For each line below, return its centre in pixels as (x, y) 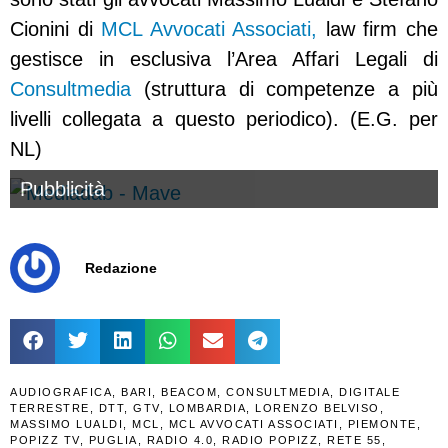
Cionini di (56, 29)
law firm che (378, 29)
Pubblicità (62, 189)
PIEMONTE (382, 423)
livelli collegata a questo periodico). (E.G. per (224, 119)
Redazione (121, 268)
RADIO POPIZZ (270, 439)
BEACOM (189, 391)
